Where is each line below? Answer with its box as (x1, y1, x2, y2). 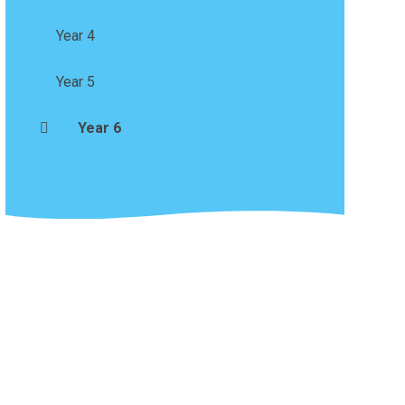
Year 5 (55, 72, 95, 90)
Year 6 (77, 118, 121, 137)
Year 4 (55, 26, 95, 44)
